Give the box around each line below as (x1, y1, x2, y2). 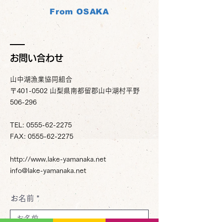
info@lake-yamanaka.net (10, 167, 86, 174)
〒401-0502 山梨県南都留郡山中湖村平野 (10, 87, 140, 94)
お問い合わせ (10, 54, 63, 62)
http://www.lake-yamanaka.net (10, 156, 106, 163)
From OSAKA (50, 7, 109, 16)
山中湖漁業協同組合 (10, 76, 72, 83)
